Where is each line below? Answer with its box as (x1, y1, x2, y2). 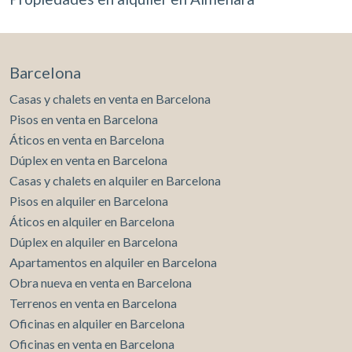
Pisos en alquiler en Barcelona (9, 193, 168, 208)
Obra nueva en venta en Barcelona (9, 275, 192, 290)
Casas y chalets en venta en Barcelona (9, 91, 211, 106)
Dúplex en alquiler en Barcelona (9, 234, 178, 249)
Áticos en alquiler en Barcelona (9, 214, 174, 229)
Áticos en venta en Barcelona (9, 132, 164, 147)
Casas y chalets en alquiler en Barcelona (9, 173, 221, 188)
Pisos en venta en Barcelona (9, 112, 158, 126)
